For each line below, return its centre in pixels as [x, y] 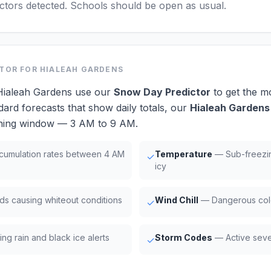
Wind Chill [177, 200]
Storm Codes [184, 238]
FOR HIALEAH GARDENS [71, 70]
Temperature [184, 154]
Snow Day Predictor [162, 92]
